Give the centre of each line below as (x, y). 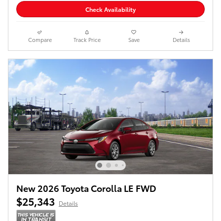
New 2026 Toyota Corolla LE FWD (86, 188)
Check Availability (110, 9)
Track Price (87, 39)
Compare (40, 39)
